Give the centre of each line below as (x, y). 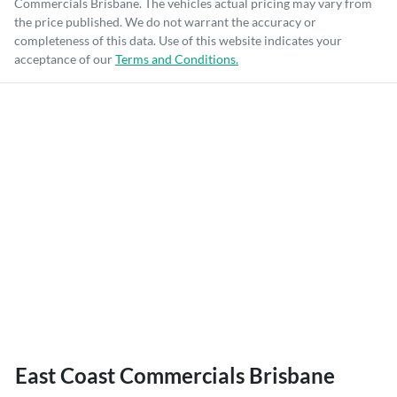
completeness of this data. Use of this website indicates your (178, 40)
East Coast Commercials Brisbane (175, 375)
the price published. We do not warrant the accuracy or (165, 21)
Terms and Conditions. (177, 58)
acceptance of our (63, 58)
